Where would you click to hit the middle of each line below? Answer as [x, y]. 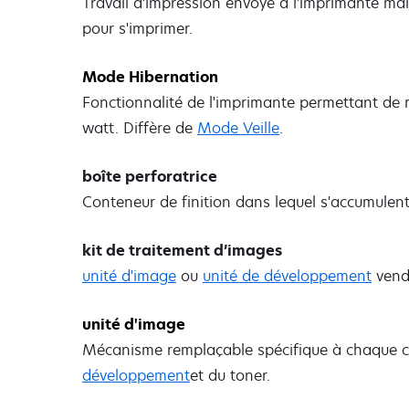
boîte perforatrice [150, 176]
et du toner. [230, 376]
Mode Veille [238, 127]
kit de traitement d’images [182, 251]
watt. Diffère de [140, 127]
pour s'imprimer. [137, 28]
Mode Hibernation [150, 76]
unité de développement [287, 276]
